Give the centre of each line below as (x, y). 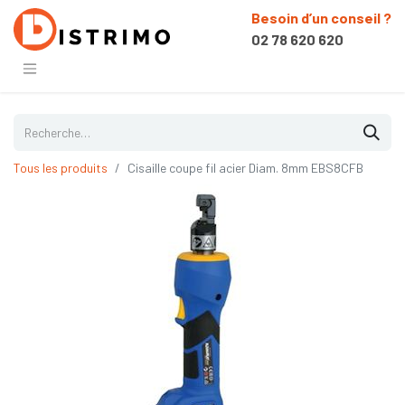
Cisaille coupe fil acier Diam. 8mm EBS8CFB (245, 167)
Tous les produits (61, 167)
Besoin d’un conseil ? (321, 18)
